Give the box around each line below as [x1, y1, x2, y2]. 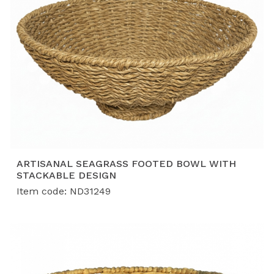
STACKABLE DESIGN [17, 169, 116, 182]
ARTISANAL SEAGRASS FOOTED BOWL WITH [17, 158, 236, 170]
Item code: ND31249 [17, 185, 111, 198]
